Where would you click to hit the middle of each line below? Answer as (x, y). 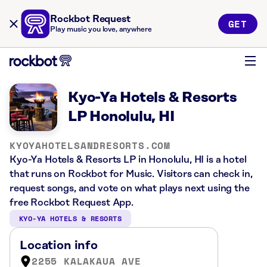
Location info (59, 246)
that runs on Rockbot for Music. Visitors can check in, (131, 174)
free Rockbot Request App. (72, 203)
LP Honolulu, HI (121, 117)
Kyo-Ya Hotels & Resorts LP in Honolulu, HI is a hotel (128, 160)
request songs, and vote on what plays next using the (130, 188)
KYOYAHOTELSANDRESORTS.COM (90, 145)
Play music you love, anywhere (101, 30)
